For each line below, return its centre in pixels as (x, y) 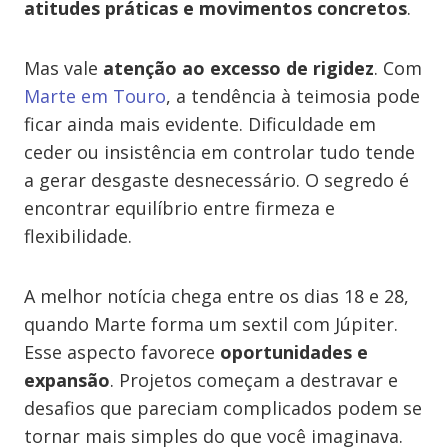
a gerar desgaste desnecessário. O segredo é (216, 180)
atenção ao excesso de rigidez (238, 68)
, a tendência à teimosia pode (293, 96)
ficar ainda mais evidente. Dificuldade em (200, 124)
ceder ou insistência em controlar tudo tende (219, 152)
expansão (67, 380)
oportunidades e (294, 352)
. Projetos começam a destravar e (254, 380)
